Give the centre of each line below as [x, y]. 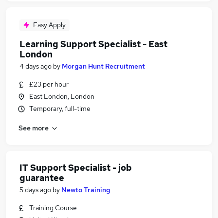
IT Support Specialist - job [76, 168]
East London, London [62, 96]
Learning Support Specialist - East [93, 44]
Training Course [53, 208]
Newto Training [86, 190]
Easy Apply [49, 25]
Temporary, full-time [60, 109]
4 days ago [36, 66]
